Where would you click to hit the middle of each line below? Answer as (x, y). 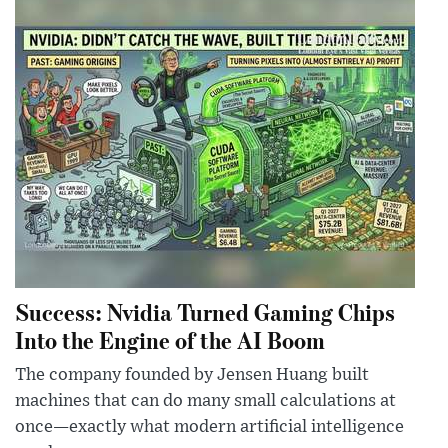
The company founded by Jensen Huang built (192, 374)
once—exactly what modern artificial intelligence (209, 426)
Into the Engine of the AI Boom (170, 339)
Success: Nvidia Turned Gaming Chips (205, 311)
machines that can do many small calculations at (205, 400)
